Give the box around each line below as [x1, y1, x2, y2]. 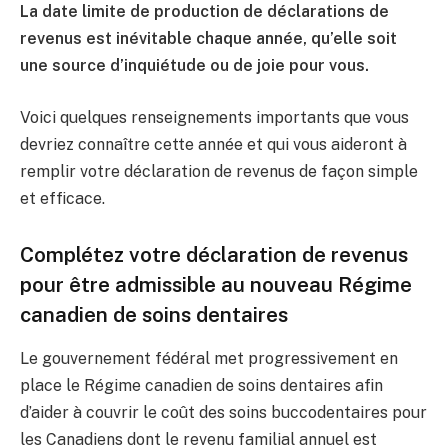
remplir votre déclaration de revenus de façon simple [20, 161, 418, 181]
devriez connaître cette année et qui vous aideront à [20, 134, 407, 154]
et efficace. [20, 188, 105, 208]
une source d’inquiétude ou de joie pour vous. [20, 56, 369, 76]
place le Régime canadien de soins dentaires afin [20, 375, 383, 395]
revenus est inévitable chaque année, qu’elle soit [20, 29, 397, 49]
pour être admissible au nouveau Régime [20, 271, 412, 297]
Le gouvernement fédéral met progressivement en [20, 348, 398, 368]
